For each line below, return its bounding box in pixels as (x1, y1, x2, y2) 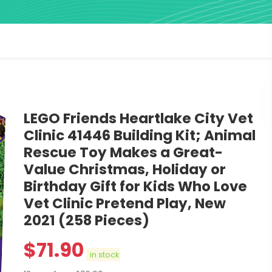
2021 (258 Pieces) (24, 211, 149, 231)
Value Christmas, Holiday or (24, 160, 226, 180)
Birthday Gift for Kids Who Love (24, 177, 247, 197)
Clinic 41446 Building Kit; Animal (24, 126, 256, 146)
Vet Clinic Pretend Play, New (24, 194, 226, 214)
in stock (87, 249, 119, 260)
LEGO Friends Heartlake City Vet (24, 109, 253, 129)
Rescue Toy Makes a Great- (24, 143, 223, 163)
